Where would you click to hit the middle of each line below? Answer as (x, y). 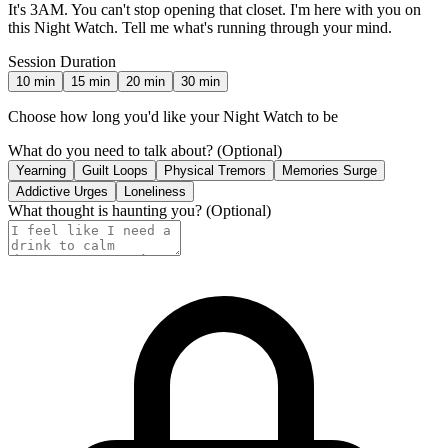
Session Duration (62, 61)
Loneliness (155, 191)
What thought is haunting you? (105, 210)
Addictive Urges (62, 191)
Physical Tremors (215, 170)
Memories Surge (329, 170)
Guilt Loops (115, 170)
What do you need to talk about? (110, 150)
